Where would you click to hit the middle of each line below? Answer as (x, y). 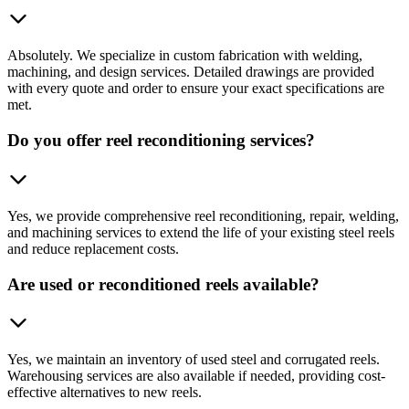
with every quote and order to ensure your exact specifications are (196, 89)
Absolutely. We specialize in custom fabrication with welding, (185, 56)
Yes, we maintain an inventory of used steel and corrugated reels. (194, 360)
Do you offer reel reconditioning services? (161, 141)
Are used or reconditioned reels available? (163, 284)
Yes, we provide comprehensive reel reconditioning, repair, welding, (203, 215)
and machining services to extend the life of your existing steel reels (201, 232)
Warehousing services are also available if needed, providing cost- (196, 376)
